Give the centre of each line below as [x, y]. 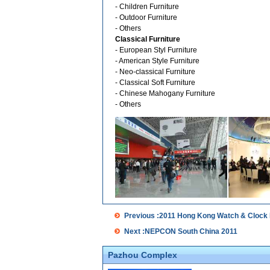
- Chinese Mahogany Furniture [165, 93]
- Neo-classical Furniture [155, 72]
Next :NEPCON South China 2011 [181, 231]
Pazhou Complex [143, 255]
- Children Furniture [147, 7]
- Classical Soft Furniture [155, 83]
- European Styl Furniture [156, 50]
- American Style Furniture [157, 61]
